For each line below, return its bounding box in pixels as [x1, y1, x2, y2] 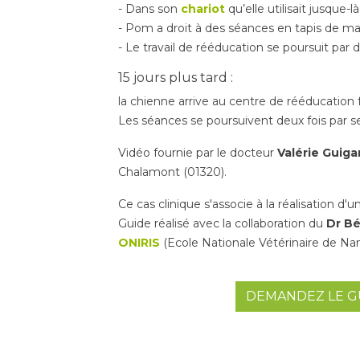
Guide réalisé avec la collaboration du [118, 215, 323, 231]
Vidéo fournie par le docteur [118, 145, 277, 160]
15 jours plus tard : [118, 69, 233, 85]
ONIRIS [118, 235, 160, 250]
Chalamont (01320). [118, 164, 227, 179]
